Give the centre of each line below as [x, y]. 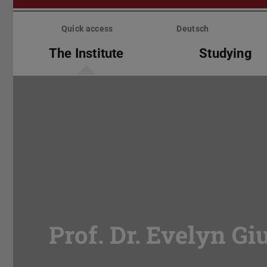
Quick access [87, 29]
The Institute [86, 53]
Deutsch [193, 29]
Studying [226, 53]
